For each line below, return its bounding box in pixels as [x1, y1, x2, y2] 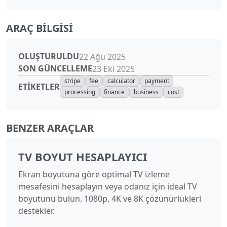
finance [104, 88, 125, 97]
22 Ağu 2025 [79, 51, 126, 62]
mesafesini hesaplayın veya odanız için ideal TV [18, 181, 197, 193]
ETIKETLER [18, 81, 60, 92]
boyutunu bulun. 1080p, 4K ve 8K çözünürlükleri [18, 193, 201, 205]
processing [64, 88, 95, 97]
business [133, 88, 159, 97]
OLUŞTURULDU [18, 51, 79, 62]
